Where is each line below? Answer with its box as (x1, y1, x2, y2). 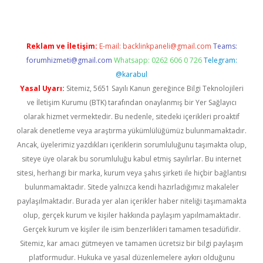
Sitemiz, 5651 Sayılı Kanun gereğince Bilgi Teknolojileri (64, 83, 244, 93)
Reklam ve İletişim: (26, 41, 97, 51)
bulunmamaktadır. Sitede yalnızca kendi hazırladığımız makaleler (24, 182, 239, 192)
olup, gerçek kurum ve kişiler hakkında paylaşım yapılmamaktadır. (22, 210, 241, 220)
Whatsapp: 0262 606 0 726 (113, 55, 202, 65)
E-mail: (99, 41, 123, 51)
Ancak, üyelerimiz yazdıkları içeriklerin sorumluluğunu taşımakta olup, (16, 140, 247, 150)
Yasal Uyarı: (19, 83, 65, 93)
